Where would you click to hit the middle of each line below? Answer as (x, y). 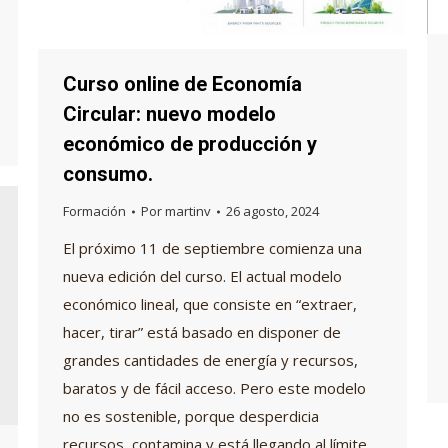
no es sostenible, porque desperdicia (191, 416)
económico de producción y (190, 144)
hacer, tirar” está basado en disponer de (202, 332)
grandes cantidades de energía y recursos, (210, 360)
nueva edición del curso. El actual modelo (202, 276)
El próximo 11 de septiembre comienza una (212, 248)
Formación (94, 211)
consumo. (108, 174)
